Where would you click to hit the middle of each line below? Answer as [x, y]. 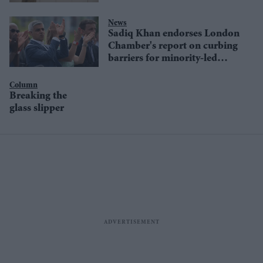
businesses [131, 71]
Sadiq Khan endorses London [174, 34]
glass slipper [37, 108]
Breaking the [38, 96]
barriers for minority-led [163, 58]
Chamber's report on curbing [173, 46]
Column [23, 85]
